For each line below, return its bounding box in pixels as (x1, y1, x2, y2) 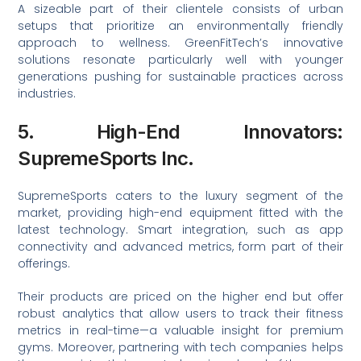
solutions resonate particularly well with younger (18, 52, 343, 68)
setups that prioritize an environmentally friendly (18, 18, 343, 34)
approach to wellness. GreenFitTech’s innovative (18, 35, 343, 51)
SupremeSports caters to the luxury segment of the (18, 188, 343, 204)
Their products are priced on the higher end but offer (18, 288, 343, 305)
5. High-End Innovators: (18, 120, 343, 143)
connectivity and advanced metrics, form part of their (18, 239, 343, 255)
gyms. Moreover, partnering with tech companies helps (18, 339, 343, 355)
